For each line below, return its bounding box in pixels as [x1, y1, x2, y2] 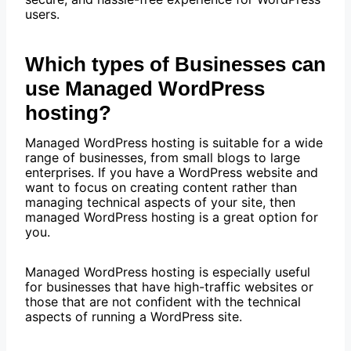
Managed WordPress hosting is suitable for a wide [25, 135, 323, 151]
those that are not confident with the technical [25, 294, 301, 310]
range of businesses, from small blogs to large [25, 150, 300, 166]
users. [25, 6, 60, 23]
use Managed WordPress [25, 77, 265, 101]
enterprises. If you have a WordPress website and [25, 165, 318, 181]
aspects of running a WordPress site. [25, 309, 242, 325]
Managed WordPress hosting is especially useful [25, 264, 310, 280]
